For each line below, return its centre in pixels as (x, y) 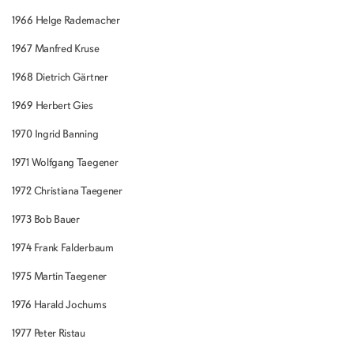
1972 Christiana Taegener (67, 191)
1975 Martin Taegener (59, 276)
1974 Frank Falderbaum (63, 248)
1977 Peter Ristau (49, 333)
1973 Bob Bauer (46, 219)
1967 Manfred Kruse (56, 49)
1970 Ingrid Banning (55, 134)
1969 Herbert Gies (53, 105)
